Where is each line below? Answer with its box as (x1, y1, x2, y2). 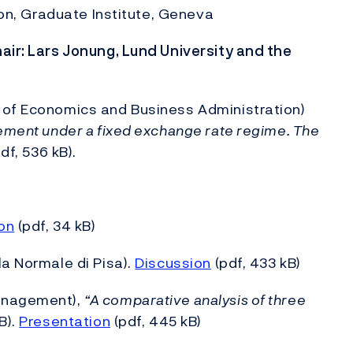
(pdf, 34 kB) (14, 215, 96, 236)
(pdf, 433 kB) (210, 252, 301, 273)
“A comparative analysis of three (84, 289, 307, 310)
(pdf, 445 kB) (110, 310, 202, 332)
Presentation (19, 310, 111, 332)
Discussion (135, 252, 211, 273)
